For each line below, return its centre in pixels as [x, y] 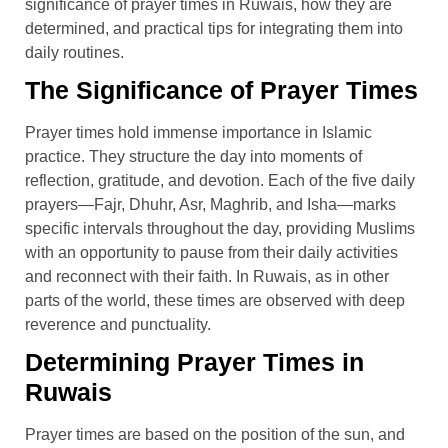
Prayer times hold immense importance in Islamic [198, 132]
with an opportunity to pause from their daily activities [211, 252]
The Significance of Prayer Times [221, 89]
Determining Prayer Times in [194, 361]
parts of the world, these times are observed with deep [215, 300]
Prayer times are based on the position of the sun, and [215, 434]
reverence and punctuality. [118, 324]
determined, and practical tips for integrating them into [214, 28]
